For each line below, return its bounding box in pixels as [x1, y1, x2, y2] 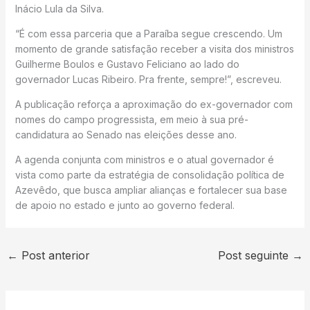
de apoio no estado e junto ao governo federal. [15, 199, 235, 212]
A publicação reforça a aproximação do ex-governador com [15, 98, 293, 111]
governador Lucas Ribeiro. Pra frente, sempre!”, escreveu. [15, 73, 282, 86]
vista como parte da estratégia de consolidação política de [15, 169, 284, 181]
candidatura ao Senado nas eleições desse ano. [15, 129, 237, 141]
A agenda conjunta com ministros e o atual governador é [15, 154, 274, 166]
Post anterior [17, 248, 90, 263]
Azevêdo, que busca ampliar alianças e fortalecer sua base [15, 184, 287, 197]
